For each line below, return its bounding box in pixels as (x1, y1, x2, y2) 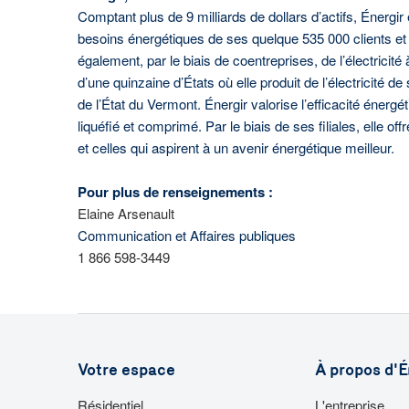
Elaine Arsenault (77, 204, 174, 223)
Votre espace (77, 360, 175, 380)
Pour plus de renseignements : (77, 182, 273, 202)
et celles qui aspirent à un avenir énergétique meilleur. (77, 138, 394, 157)
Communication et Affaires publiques (77, 225, 296, 245)
